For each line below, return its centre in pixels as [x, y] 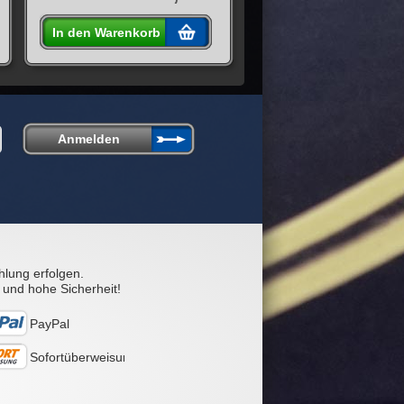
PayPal [50, 324]
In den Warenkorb [106, 32]
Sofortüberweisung [83, 358]
